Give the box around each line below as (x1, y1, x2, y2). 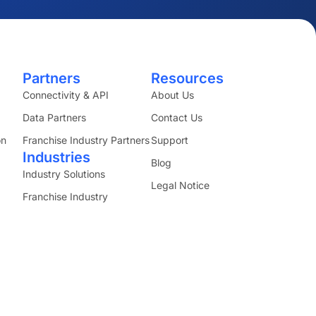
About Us (151, 89, 195, 101)
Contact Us (151, 111, 203, 123)
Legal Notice (151, 179, 210, 191)
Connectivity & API (23, 89, 109, 101)
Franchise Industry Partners (23, 134, 150, 146)
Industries (23, 149, 91, 166)
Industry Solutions (23, 168, 106, 180)
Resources (151, 70, 224, 87)
